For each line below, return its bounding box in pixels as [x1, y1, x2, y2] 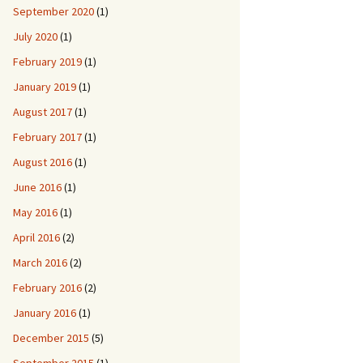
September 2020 [13, 4, 94, 19]
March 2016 [13, 255, 67, 270]
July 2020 [13, 29, 58, 44]
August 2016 [13, 155, 72, 169]
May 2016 [13, 205, 58, 220]
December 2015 [13, 331, 89, 345]
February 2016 [13, 280, 82, 295]
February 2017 [13, 130, 82, 144]
